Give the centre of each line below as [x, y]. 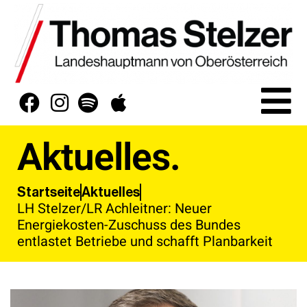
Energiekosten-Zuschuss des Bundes [129, 225]
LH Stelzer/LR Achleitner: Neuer [114, 208]
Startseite [49, 192]
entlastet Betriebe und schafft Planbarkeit [145, 241]
